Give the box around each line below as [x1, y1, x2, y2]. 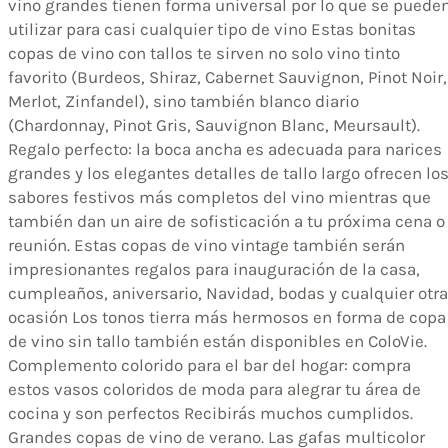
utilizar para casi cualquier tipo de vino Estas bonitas [8, 18, 416, 39]
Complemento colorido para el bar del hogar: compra [8, 354, 411, 375]
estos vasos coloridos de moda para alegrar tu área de [8, 378, 421, 399]
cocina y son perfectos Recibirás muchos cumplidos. [8, 402, 413, 423]
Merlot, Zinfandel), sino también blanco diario [8, 90, 359, 111]
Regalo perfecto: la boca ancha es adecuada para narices [8, 138, 442, 159]
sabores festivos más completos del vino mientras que [8, 186, 431, 207]
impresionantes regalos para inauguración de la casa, [8, 258, 420, 279]
